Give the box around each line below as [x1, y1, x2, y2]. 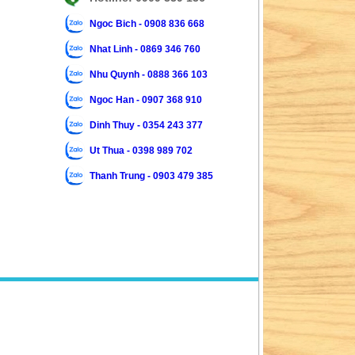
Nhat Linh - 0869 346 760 [90, 43, 200, 55]
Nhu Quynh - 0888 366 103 [90, 68, 208, 80]
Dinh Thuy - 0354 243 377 [90, 119, 203, 131]
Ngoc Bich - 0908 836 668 [90, 17, 204, 29]
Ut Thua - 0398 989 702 [90, 144, 193, 156]
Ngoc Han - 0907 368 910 [90, 94, 202, 105]
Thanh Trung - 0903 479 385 [90, 170, 213, 181]
